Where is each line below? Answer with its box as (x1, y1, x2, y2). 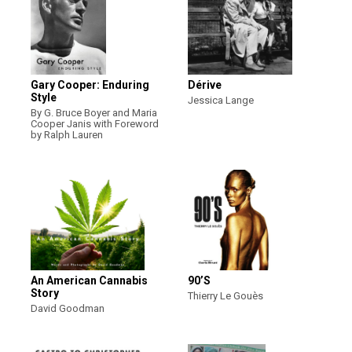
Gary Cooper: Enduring (31, 79, 149, 91)
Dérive (188, 79, 222, 91)
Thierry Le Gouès (188, 290, 263, 302)
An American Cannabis (31, 274, 148, 287)
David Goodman (31, 302, 104, 314)
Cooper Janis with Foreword (31, 118, 159, 130)
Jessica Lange (188, 94, 254, 106)
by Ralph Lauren (31, 129, 103, 141)
